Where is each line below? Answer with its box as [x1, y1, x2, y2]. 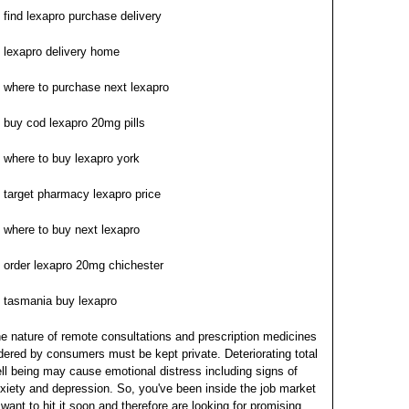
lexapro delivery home [4, 45, 120, 58]
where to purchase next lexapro [4, 80, 169, 94]
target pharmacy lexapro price [4, 187, 161, 201]
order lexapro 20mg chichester [4, 258, 163, 272]
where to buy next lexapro [4, 223, 140, 236]
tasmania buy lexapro [4, 294, 117, 308]
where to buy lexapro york [4, 152, 140, 165]
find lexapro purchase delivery [4, 9, 162, 23]
